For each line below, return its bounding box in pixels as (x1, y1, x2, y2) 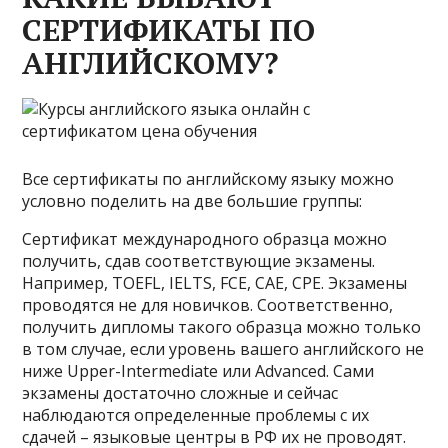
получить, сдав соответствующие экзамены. (22, 250, 376, 272)
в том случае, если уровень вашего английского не (22, 338, 425, 360)
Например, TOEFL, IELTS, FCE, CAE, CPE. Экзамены (22, 272, 408, 294)
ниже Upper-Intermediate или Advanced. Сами (22, 360, 375, 382)
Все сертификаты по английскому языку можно (22, 168, 395, 190)
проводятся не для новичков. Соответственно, (22, 294, 394, 316)
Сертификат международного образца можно (22, 228, 388, 250)
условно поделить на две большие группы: (22, 190, 363, 212)
